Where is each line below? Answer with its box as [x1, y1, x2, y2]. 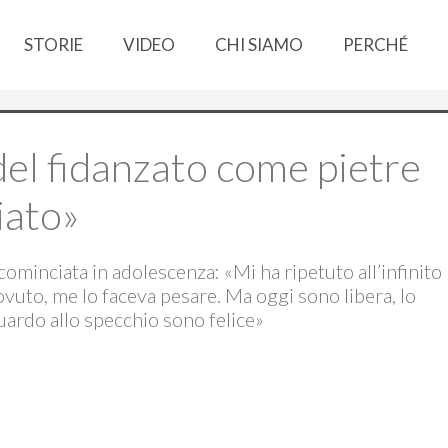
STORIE [24, 34, 84, 55]
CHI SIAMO [215, 34, 304, 55]
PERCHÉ [343, 34, 409, 55]
